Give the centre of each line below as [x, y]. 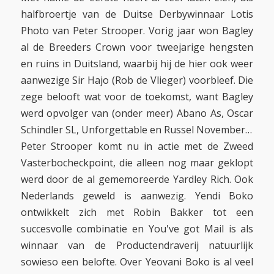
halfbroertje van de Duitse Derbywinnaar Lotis [137, 14]
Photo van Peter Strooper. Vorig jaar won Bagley [137, 31]
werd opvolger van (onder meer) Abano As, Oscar [137, 113]
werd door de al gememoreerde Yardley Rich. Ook [137, 180]
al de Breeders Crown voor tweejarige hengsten [137, 47]
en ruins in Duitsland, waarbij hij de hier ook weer [137, 64]
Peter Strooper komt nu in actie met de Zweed [137, 146]
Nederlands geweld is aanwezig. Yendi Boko [137, 196]
